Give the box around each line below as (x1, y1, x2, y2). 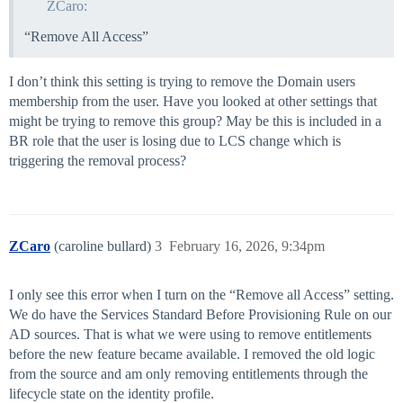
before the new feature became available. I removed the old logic (9, 346, 375, 363)
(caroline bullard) (54, 238, 155, 255)
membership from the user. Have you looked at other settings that (9, 94, 377, 110)
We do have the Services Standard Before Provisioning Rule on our (9, 307, 391, 323)
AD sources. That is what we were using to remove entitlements (9, 327, 372, 343)
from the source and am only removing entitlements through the (9, 366, 368, 382)
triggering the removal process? (9, 153, 186, 169)
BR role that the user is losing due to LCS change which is (9, 133, 341, 149)
